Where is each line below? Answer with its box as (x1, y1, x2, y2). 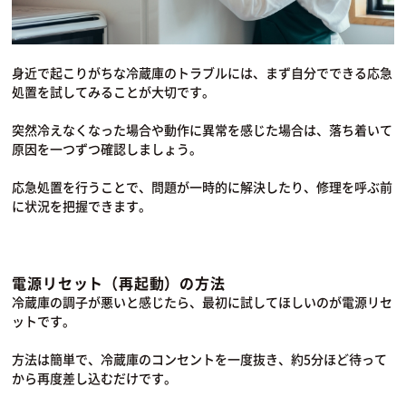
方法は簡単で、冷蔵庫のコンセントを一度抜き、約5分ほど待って (12, 350, 388, 369)
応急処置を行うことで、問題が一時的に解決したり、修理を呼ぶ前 (12, 178, 393, 197)
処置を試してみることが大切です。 (12, 82, 216, 101)
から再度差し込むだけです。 (12, 369, 178, 388)
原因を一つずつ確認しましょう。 (12, 140, 203, 159)
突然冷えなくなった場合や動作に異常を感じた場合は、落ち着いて (12, 121, 393, 140)
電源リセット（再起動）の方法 (12, 272, 226, 295)
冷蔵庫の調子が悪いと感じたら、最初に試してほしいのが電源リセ (12, 293, 393, 312)
